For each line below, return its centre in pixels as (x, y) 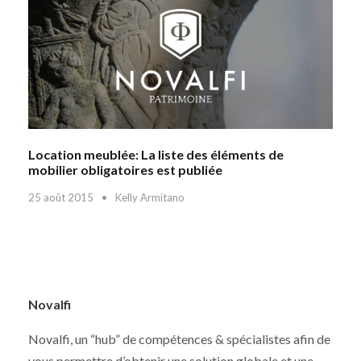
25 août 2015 (61, 198)
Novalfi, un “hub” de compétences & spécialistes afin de (179, 339)
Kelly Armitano (150, 198)
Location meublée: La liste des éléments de (156, 155)
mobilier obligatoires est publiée (125, 170)
